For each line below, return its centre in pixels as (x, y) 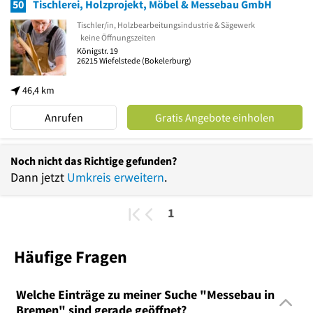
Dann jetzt (39, 177)
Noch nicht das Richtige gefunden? (94, 160)
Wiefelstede (120, 61)
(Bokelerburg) (166, 61)
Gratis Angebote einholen (215, 117)
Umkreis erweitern (116, 177)
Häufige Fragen (71, 256)
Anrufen (64, 117)
